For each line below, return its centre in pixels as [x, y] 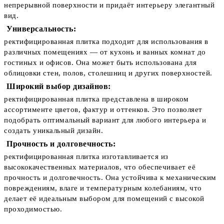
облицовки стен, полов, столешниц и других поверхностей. [108, 73]
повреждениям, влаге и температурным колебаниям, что [103, 188]
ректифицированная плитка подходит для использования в [106, 42]
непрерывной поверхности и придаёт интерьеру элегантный [109, 5]
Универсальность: [41, 29]
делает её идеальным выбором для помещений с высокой [104, 199]
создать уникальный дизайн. [53, 131]
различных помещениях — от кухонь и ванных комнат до [105, 52]
